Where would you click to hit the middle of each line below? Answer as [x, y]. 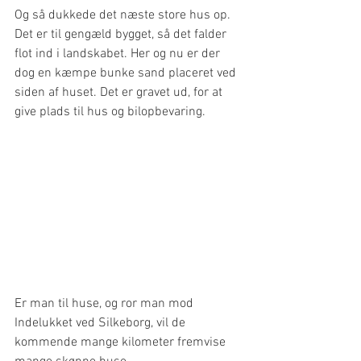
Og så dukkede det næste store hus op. [124, 16]
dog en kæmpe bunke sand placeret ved [127, 74]
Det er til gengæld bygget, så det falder [122, 35]
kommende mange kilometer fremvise [122, 342]
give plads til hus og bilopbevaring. [110, 112]
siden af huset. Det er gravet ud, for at [120, 93]
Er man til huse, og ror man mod [106, 303]
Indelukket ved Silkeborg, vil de [102, 323]
